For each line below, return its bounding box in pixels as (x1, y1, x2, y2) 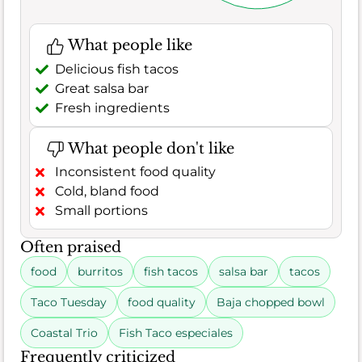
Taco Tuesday (31, 295, 107, 310)
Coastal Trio (31, 326, 98, 341)
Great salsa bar (55, 80, 149, 96)
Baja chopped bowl (217, 295, 325, 310)
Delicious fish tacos (55, 61, 179, 77)
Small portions (55, 203, 148, 219)
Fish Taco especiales (119, 326, 233, 341)
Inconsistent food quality (55, 164, 216, 180)
